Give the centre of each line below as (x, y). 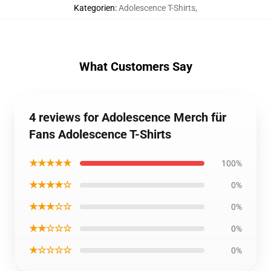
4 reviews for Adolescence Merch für (128, 117)
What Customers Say (135, 67)
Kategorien (94, 8)
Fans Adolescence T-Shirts (100, 134)
